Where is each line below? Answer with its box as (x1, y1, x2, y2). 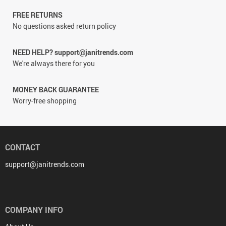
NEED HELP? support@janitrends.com (13, 47, 133, 57)
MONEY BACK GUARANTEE (13, 84, 99, 94)
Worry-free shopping (13, 95, 77, 105)
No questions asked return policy (13, 21, 116, 31)
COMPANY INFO (5, 204, 63, 215)
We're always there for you (13, 58, 95, 68)
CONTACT (5, 141, 40, 153)
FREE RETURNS (13, 10, 63, 20)
